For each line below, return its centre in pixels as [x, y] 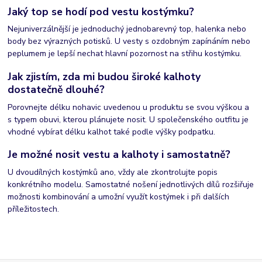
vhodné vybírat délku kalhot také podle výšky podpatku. [112, 132]
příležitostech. [34, 209]
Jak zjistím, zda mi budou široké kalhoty [104, 76]
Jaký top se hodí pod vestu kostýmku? [101, 11]
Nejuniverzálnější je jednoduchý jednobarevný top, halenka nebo [127, 29]
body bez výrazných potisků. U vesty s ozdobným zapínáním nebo [129, 42]
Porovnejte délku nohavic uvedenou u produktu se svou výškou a [129, 107]
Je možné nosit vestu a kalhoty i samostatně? [119, 154]
